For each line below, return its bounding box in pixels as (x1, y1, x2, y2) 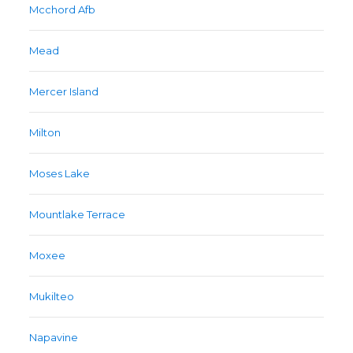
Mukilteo (29, 290, 75, 303)
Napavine (29, 331, 79, 344)
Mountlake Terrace (29, 208, 126, 221)
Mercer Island (29, 85, 99, 98)
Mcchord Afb (29, 3, 96, 17)
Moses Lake (29, 167, 91, 180)
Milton (29, 126, 61, 139)
